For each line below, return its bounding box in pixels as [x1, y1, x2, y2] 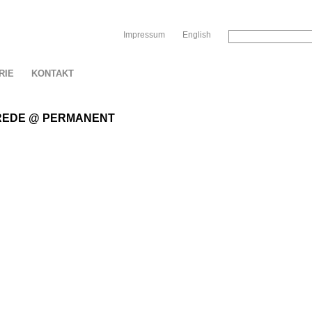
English [182, 30, 211, 40]
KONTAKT [31, 68, 74, 79]
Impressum [123, 30, 165, 40]
